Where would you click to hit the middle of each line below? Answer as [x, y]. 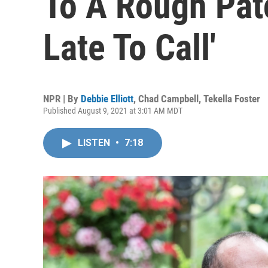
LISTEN [95, 143]
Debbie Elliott [107, 99]
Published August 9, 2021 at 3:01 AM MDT [113, 111]
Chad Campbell [168, 99]
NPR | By [62, 99]
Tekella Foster [232, 99]
